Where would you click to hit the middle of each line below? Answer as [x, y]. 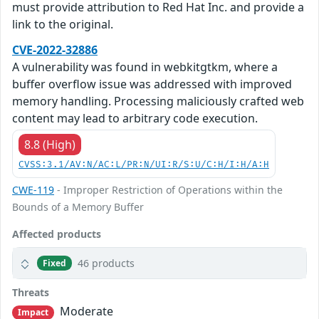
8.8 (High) [50, 145]
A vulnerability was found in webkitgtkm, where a [145, 67]
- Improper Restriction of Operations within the [168, 190]
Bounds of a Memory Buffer [78, 207]
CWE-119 [33, 190]
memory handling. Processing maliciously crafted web [158, 101]
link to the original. [63, 25]
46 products [106, 263]
